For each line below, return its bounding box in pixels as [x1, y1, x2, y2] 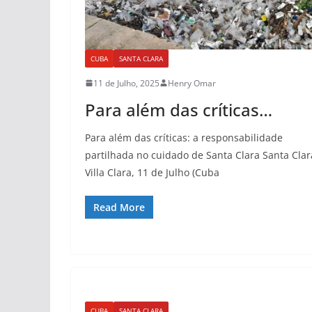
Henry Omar [168, 77, 216, 89]
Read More [93, 200, 145, 214]
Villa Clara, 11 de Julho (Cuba [85, 165, 219, 179]
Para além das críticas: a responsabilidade [85, 130, 283, 144]
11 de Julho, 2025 [93, 77, 159, 89]
